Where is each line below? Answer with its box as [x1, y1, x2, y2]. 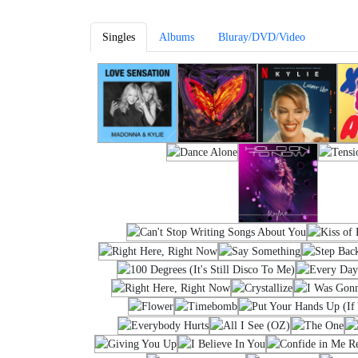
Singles [101, 31, 135, 43]
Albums [158, 31, 194, 43]
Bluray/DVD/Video [217, 31, 305, 43]
